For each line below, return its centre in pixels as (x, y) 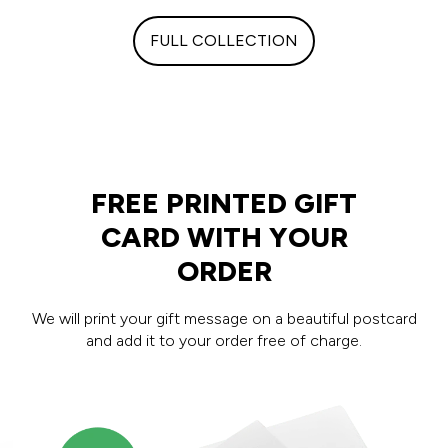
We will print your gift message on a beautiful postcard (224, 318)
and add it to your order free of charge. (224, 340)
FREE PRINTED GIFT (224, 202)
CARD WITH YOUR (224, 236)
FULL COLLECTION (224, 40)
